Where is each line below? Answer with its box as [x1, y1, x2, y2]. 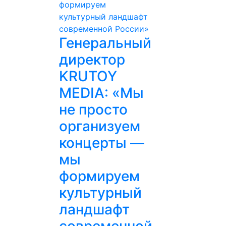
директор [59, 51, 125, 68]
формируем [59, 167, 140, 185]
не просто [59, 101, 128, 118]
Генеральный [59, 34, 151, 51]
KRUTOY [59, 68, 117, 85]
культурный [59, 184, 142, 201]
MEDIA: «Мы [59, 84, 144, 101]
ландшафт [59, 201, 130, 218]
